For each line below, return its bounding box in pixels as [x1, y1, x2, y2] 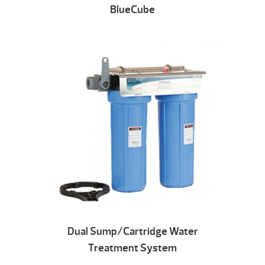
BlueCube [110, 2, 155, 17]
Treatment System [88, 241, 177, 256]
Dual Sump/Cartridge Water [67, 225, 198, 239]
